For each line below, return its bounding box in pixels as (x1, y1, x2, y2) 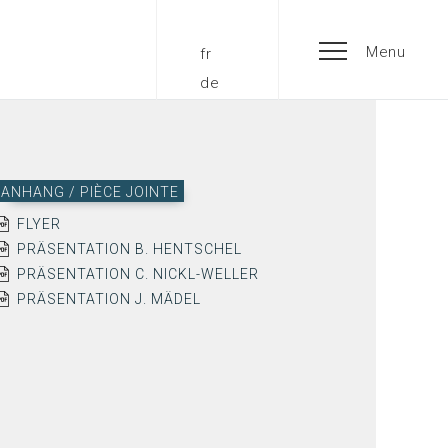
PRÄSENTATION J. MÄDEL (16, 291, 201, 307)
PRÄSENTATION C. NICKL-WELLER (16, 266, 259, 282)
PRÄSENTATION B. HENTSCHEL (16, 241, 242, 257)
